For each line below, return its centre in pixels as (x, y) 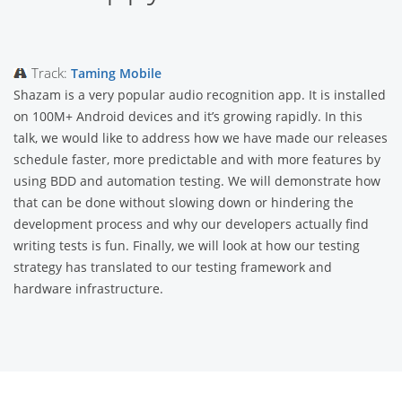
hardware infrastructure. (88, 289)
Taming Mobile (116, 74)
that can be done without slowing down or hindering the (184, 203)
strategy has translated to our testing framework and (173, 267)
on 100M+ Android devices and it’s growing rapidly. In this (188, 117)
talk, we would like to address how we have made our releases (201, 138)
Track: (51, 73)
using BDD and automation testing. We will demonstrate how (197, 181)
